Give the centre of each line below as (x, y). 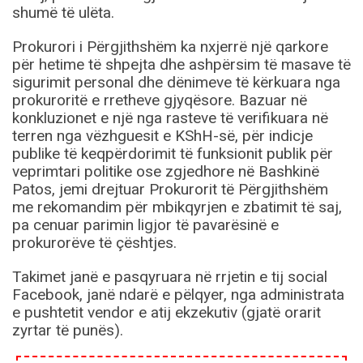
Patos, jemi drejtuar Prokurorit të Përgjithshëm (170, 190)
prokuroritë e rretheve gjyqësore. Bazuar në (160, 100)
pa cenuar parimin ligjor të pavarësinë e (145, 225)
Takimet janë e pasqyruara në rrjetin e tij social (170, 277)
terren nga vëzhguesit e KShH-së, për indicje (162, 136)
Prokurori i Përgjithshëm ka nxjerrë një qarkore (170, 47)
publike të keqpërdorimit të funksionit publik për (173, 154)
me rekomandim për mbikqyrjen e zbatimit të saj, (177, 207)
